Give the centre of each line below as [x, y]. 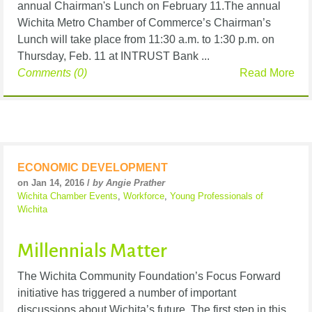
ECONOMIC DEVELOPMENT [93, 167]
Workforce [144, 196]
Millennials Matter [92, 251]
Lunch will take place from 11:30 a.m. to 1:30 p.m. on [146, 39]
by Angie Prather [129, 182]
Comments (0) [52, 72]
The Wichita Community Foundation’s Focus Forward [149, 276]
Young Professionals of [217, 196]
